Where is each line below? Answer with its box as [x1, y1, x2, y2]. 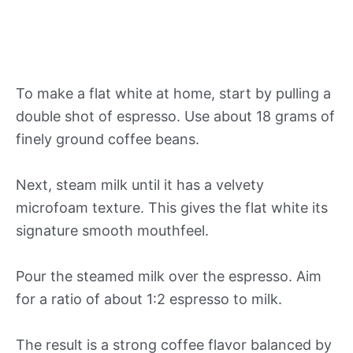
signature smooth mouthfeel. [16, 222, 209, 240]
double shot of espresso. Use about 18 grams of [16, 108, 335, 125]
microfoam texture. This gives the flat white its [16, 199, 328, 217]
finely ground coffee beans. [16, 131, 199, 148]
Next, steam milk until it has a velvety [16, 176, 264, 194]
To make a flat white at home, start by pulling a [16, 85, 331, 102]
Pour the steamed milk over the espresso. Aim [16, 268, 321, 285]
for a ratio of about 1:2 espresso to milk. [16, 291, 282, 308]
